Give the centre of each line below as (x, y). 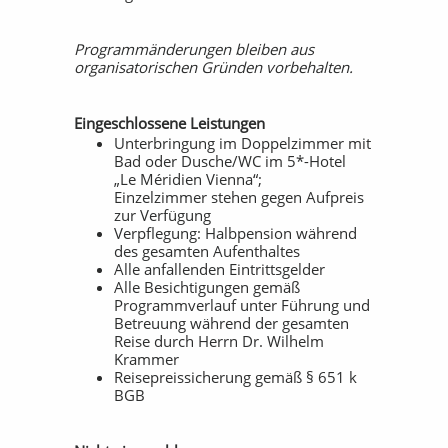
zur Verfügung (162, 215)
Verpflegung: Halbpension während (235, 233)
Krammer (146, 359)
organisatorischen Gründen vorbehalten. (213, 67)
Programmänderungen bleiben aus (194, 49)
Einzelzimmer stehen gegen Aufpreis (239, 197)
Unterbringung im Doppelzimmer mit (242, 143)
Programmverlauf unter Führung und (242, 305)
